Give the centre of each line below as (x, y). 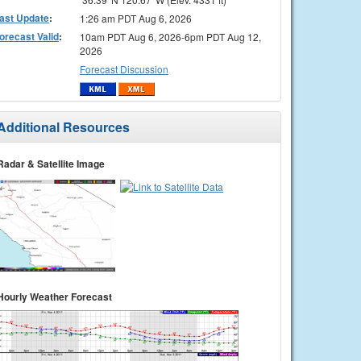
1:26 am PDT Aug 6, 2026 (135, 18)
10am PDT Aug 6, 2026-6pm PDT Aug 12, (170, 36)
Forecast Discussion (124, 68)
